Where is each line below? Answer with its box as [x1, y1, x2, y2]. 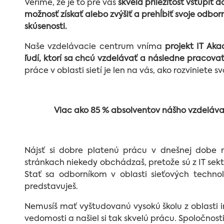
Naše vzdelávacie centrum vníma [24, 43, 165, 51]
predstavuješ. [24, 183, 78, 191]
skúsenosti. [24, 23, 67, 31]
